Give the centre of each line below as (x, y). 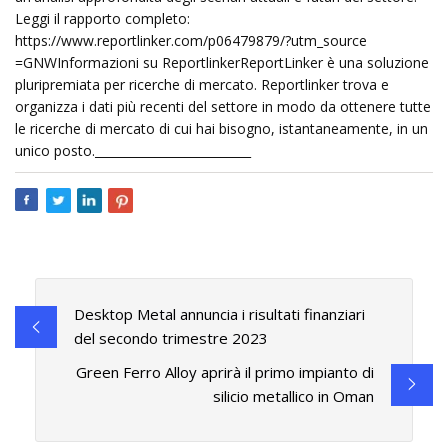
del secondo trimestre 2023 (170, 338)
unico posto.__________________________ (133, 150)
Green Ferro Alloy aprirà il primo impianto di (225, 372)
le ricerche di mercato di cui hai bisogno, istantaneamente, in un (221, 128)
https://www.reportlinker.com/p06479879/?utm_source (191, 40)
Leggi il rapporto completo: (102, 18)
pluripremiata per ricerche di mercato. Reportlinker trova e (202, 84)
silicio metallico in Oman (294, 396)
